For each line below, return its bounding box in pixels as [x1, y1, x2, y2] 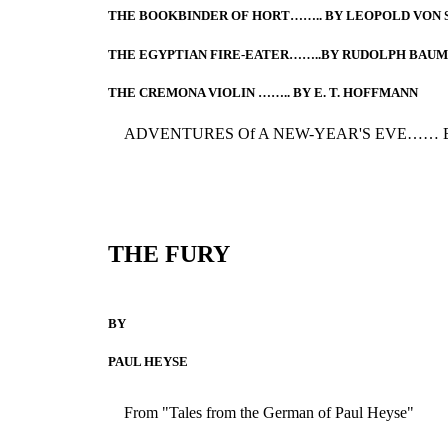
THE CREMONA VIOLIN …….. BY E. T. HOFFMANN [107, 84, 418, 100]
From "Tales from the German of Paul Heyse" [123, 404, 414, 422]
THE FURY [107, 240, 230, 267]
